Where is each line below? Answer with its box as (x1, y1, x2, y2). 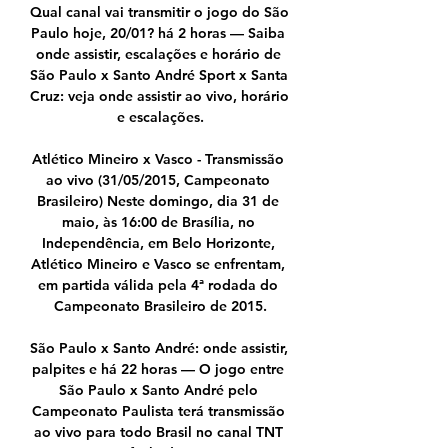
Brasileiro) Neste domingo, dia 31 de (37, 192, 279, 211)
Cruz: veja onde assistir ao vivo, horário (30, 87, 289, 106)
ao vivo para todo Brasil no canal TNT (33, 423, 283, 442)
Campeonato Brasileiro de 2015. (53, 297, 267, 316)
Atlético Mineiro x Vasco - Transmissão (32, 150, 284, 169)
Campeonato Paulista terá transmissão (31, 402, 285, 421)
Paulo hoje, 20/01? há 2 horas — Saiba (31, 24, 285, 43)
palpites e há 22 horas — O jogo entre (32, 360, 284, 379)
